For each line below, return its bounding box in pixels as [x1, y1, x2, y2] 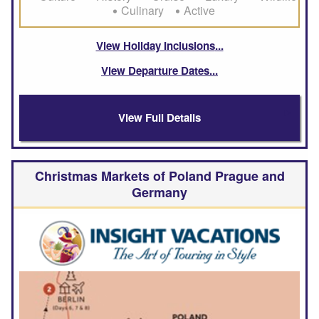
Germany [132, 182, 187, 202]
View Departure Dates [101, 62, 209, 78]
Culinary [121, 1, 164, 19]
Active [184, 1, 215, 19]
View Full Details [118, 109, 201, 125]
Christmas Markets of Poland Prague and [34, 166, 285, 185]
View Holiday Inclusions [95, 37, 215, 53]
